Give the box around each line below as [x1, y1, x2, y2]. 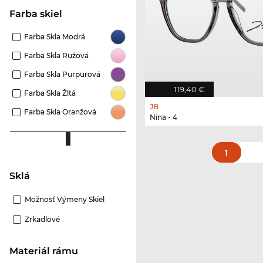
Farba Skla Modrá [24, 32, 85, 41]
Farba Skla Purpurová [24, 69, 100, 79]
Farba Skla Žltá [24, 88, 76, 97]
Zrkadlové [25, 214, 60, 224]
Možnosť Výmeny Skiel [25, 194, 104, 204]
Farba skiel [15, 8, 62, 19]
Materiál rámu [18, 245, 78, 257]
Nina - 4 [150, 113, 177, 122]
